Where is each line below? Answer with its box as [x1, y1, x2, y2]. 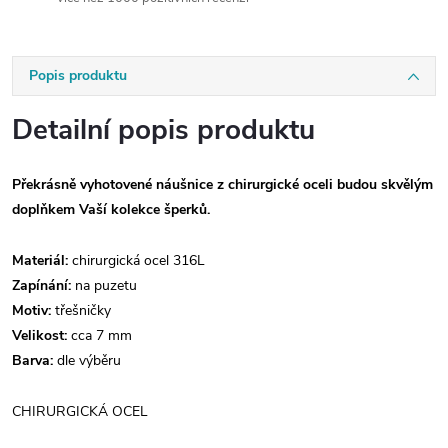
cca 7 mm [71, 325, 132, 345]
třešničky [51, 300, 111, 320]
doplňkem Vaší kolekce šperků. [12, 199, 210, 219]
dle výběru [57, 350, 121, 370]
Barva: [12, 350, 57, 370]
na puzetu [75, 275, 137, 295]
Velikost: [12, 325, 71, 345]
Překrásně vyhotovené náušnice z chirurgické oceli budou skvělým [12, 174, 433, 194]
